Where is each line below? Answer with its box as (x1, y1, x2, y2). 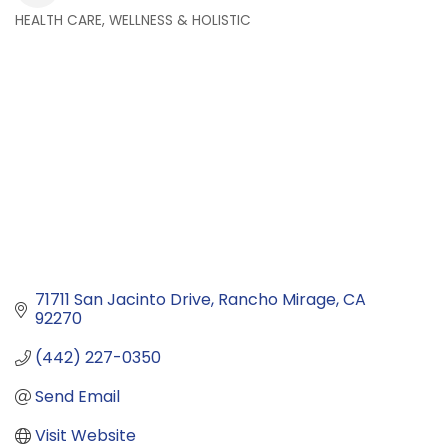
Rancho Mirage (218, 288, 336, 312)
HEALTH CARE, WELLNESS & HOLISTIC (15, 11, 251, 31)
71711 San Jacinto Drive (35, 288, 211, 312)
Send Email (35, 385, 120, 409)
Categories (14, 24, 118, 53)
